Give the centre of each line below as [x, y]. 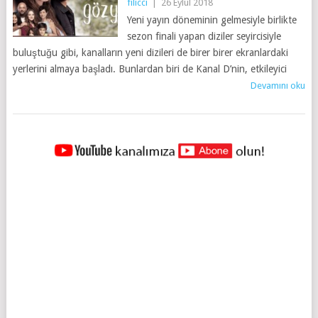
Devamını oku [278, 86]
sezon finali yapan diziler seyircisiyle [204, 36]
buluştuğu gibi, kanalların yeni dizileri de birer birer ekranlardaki [150, 53]
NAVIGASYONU [72, 165]
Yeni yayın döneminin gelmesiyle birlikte [212, 20]
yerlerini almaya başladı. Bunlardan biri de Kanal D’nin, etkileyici [149, 69]
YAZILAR [46, 142]
